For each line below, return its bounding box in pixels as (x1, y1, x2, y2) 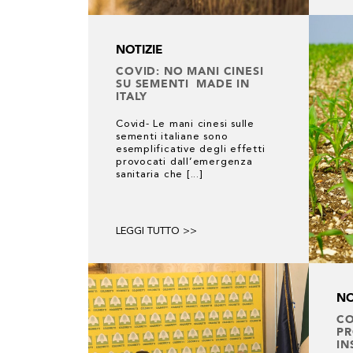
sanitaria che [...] (116, 169, 203, 180)
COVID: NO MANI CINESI (116, 65, 264, 77)
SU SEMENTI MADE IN (116, 77, 250, 90)
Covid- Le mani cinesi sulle (116, 119, 255, 129)
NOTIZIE (116, 43, 162, 57)
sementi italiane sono (116, 132, 229, 142)
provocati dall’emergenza (116, 157, 253, 167)
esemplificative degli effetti (116, 144, 266, 154)
